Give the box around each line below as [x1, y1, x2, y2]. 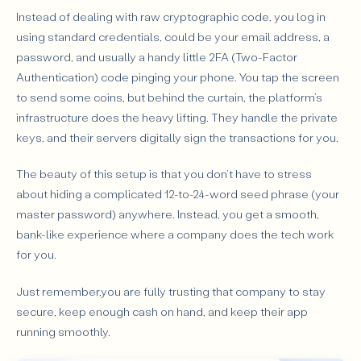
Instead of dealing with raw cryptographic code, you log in [16, 8, 326, 24]
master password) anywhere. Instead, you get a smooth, [16, 206, 319, 222]
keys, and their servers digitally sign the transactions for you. [16, 129, 338, 145]
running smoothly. [16, 324, 110, 340]
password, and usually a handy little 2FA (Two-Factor [16, 48, 297, 64]
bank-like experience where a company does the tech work [16, 226, 334, 243]
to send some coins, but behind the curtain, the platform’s [16, 89, 322, 105]
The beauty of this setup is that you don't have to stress [16, 166, 312, 182]
